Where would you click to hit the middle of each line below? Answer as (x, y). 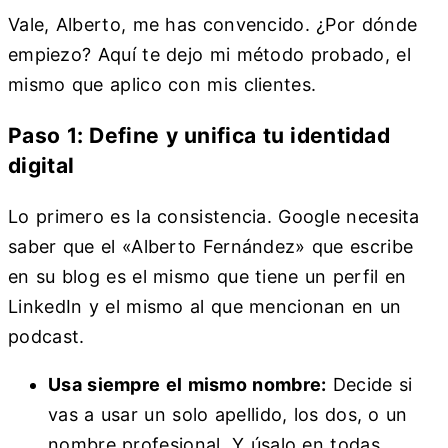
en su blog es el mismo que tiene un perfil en (207, 276)
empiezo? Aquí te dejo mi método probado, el (209, 54)
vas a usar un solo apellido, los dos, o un (228, 414)
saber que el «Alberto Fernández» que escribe (211, 246)
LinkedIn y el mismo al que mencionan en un (205, 306)
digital (41, 165)
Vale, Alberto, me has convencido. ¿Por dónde (213, 24)
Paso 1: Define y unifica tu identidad (199, 135)
